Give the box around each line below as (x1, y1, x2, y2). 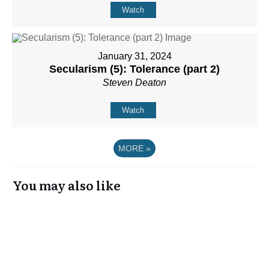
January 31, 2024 (97, 50, 172, 61)
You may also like (13, 175, 121, 194)
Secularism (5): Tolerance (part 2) (49, 62, 220, 75)
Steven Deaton (103, 77, 166, 88)
